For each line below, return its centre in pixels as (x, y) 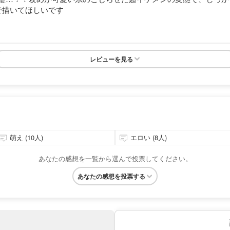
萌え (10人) (26, 137)
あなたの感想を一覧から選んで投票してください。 (115, 159)
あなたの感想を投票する (111, 176)
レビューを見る (111, 59)
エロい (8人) (149, 137)
